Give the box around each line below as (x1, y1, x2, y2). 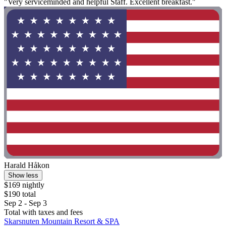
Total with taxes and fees (4, 208, 83, 217)
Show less (8, 172, 38, 180)
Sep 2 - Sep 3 (4, 199, 47, 208)
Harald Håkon (4, 161, 49, 170)
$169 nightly (4, 181, 44, 190)
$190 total (4, 190, 36, 199)
